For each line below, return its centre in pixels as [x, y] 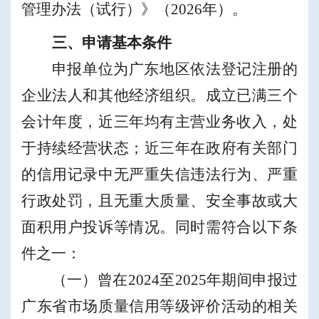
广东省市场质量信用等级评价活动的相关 [159, 307]
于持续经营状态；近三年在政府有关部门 [159, 148]
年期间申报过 [252, 280]
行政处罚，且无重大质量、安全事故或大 [159, 201]
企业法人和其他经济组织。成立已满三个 [159, 96]
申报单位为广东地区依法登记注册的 [174, 69]
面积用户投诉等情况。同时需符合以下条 [159, 228]
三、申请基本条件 [111, 43]
